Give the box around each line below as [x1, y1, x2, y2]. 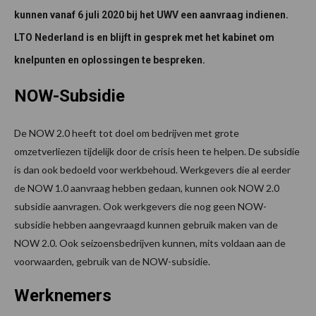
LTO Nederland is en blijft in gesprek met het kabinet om [14, 31, 274, 43]
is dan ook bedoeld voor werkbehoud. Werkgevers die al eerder [14, 163, 291, 176]
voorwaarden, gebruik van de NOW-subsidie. [14, 255, 210, 267]
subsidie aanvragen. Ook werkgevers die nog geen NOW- [14, 200, 267, 212]
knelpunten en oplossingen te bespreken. [14, 54, 205, 66]
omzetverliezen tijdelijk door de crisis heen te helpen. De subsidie [14, 145, 300, 157]
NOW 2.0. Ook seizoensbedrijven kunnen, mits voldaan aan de [14, 236, 286, 249]
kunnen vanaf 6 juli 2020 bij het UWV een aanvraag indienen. [14, 8, 288, 20]
